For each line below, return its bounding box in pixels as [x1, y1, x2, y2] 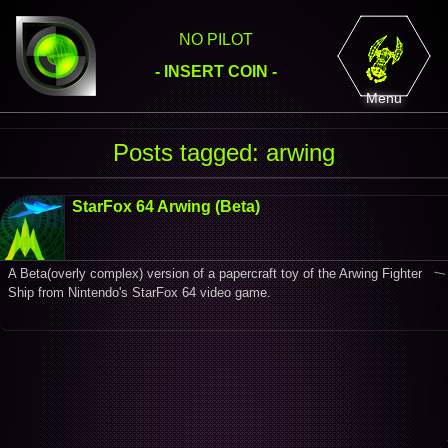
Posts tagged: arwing [113, 139, 335, 166]
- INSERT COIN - [155, 63, 277, 80]
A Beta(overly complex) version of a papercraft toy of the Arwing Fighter [8, 266, 422, 281]
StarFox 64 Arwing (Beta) [72, 198, 260, 215]
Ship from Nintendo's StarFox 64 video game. [8, 285, 271, 300]
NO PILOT [179, 31, 253, 48]
